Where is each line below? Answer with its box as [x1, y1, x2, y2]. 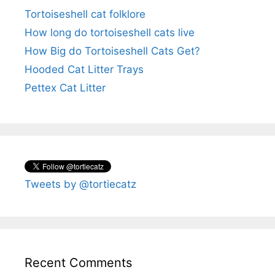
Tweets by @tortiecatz [25, 178, 136, 191]
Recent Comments [25, 255, 132, 271]
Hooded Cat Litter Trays [25, 63, 144, 76]
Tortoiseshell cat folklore [25, 8, 145, 21]
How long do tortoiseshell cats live [25, 26, 195, 39]
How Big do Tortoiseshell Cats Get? [25, 45, 200, 58]
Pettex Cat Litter [25, 82, 106, 95]
